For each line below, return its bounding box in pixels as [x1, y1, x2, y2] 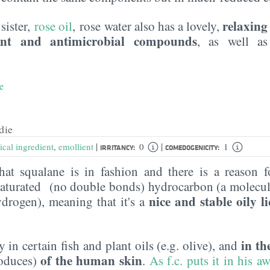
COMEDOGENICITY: [165, 142, 221, 152]
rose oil [34, 17, 73, 34]
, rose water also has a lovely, [72, 17, 223, 34]
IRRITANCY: [100, 142, 137, 152]
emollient [58, 140, 93, 152]
